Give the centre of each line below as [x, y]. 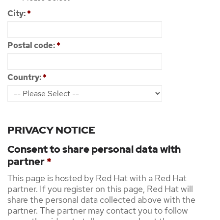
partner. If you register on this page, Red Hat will [100, 189]
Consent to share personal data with [94, 149]
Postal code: [32, 45]
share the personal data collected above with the [101, 200]
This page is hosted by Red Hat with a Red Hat [97, 178]
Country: [25, 77]
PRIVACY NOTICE [51, 130]
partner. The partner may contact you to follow [98, 211]
